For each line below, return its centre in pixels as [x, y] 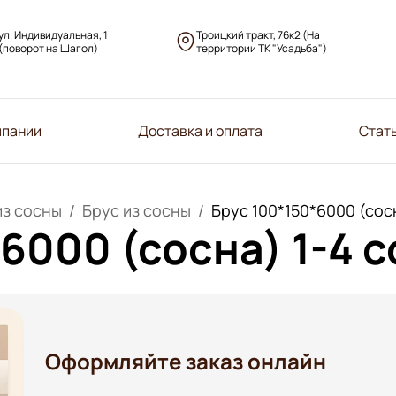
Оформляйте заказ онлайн [186, 362]
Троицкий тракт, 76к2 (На [258, 35]
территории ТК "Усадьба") [261, 49]
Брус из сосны [137, 210]
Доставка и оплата [200, 130]
